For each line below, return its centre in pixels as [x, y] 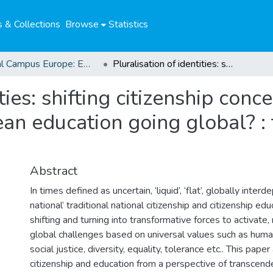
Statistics [128, 24]
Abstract [54, 171]
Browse [82, 24]
